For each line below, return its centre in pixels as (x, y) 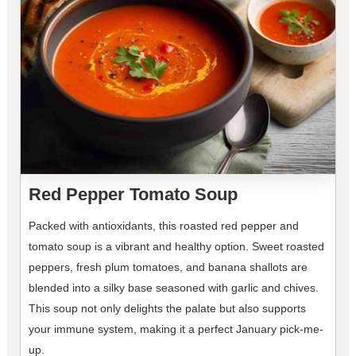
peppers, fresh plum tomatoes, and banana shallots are (168, 267)
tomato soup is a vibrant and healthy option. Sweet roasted (176, 247)
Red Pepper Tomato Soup (133, 195)
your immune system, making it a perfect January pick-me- (176, 329)
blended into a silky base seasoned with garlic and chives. (173, 288)
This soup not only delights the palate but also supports (167, 309)
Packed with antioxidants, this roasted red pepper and (163, 226)
